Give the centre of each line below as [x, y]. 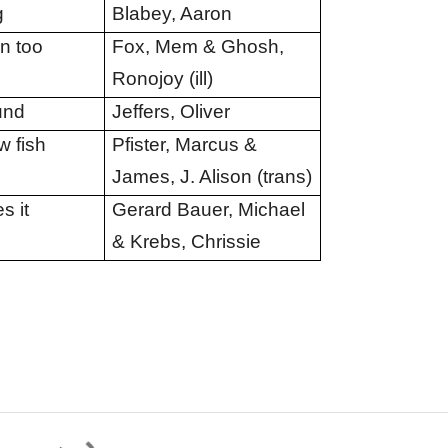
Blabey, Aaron [171, 13]
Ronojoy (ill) [162, 78]
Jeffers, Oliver [170, 111]
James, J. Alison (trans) [211, 176]
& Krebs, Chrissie [186, 241]
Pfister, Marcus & [184, 144]
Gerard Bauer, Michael [208, 209]
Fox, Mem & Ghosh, [197, 46]
